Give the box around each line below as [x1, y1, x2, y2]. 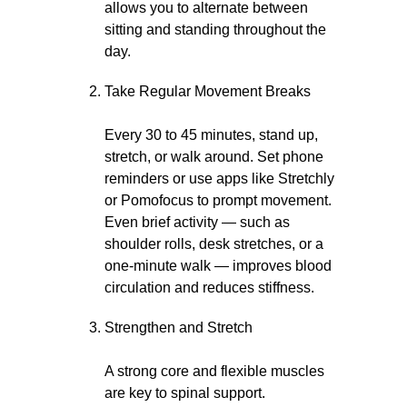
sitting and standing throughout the [104, 22, 326, 37]
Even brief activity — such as [104, 214, 290, 230]
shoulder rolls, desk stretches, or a [104, 236, 323, 252]
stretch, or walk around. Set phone [104, 149, 323, 164]
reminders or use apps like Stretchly [104, 171, 334, 186]
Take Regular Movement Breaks [104, 84, 311, 99]
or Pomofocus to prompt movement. [104, 193, 332, 208]
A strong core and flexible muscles [104, 363, 324, 379]
